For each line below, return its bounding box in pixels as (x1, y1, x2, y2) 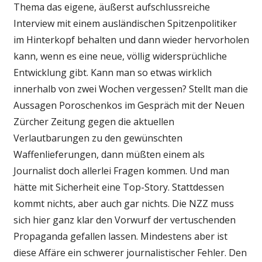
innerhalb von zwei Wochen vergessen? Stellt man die (13, 82, 248, 95)
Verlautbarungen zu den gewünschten (13, 131, 182, 144)
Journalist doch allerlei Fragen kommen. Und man (13, 164, 229, 177)
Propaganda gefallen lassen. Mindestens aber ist (13, 229, 227, 243)
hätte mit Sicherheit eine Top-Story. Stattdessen (13, 180, 224, 194)
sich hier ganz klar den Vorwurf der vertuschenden (13, 213, 236, 226)
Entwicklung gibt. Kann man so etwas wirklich (13, 65, 212, 79)
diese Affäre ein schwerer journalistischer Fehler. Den (13, 246, 247, 259)
